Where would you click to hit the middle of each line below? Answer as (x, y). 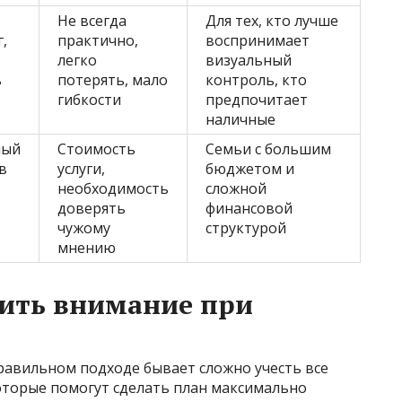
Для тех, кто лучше (272, 21)
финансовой (249, 209)
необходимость (113, 189)
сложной (236, 189)
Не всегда (92, 21)
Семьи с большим (268, 149)
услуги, (81, 169)
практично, (98, 41)
